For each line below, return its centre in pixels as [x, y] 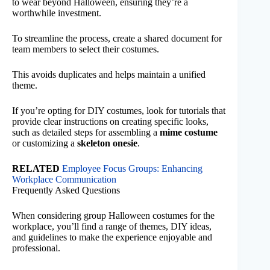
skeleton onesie [107, 143]
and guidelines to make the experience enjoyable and [112, 237]
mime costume [189, 132]
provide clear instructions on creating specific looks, [110, 121]
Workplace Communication [64, 179]
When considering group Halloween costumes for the [113, 215]
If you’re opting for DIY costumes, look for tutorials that [119, 110]
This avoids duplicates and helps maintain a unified [109, 74]
